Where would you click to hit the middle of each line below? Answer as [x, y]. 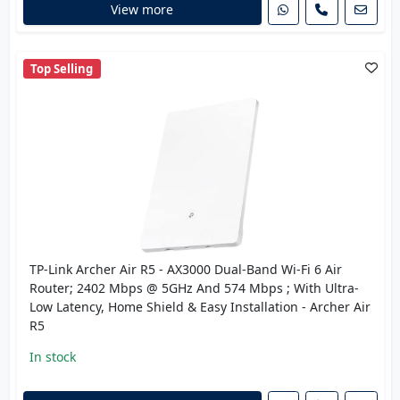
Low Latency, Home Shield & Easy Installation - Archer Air [200, 307]
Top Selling [62, 68]
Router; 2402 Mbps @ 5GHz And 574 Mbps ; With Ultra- [194, 288]
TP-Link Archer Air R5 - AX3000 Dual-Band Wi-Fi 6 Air [185, 270]
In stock [52, 357]
